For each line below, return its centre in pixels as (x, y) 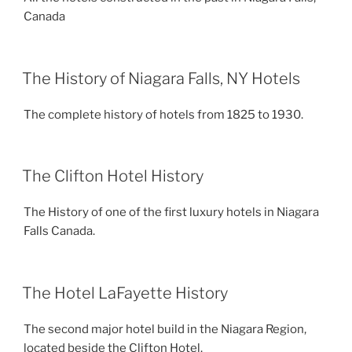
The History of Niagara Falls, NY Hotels (161, 78)
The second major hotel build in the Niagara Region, (165, 329)
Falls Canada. (59, 231)
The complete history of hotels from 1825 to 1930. (163, 114)
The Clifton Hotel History (113, 176)
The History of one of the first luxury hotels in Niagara (171, 212)
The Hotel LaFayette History (125, 293)
